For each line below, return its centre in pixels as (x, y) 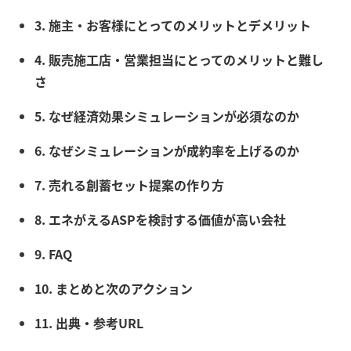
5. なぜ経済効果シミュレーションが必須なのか (167, 116)
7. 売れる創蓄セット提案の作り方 (129, 185)
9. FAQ (53, 254)
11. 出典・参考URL (89, 323)
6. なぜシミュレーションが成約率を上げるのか (167, 151)
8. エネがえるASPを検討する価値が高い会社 (160, 220)
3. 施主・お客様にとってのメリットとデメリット (173, 25)
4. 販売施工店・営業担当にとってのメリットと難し (179, 60)
